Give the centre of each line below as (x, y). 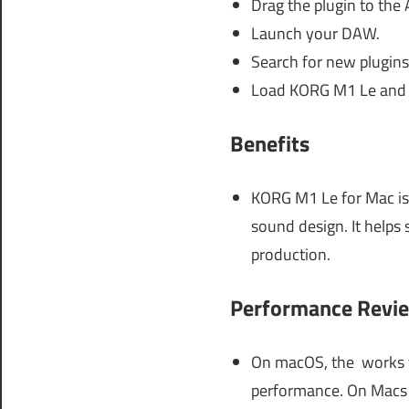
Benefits (270, 144)
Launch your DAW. (315, 34)
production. (290, 255)
